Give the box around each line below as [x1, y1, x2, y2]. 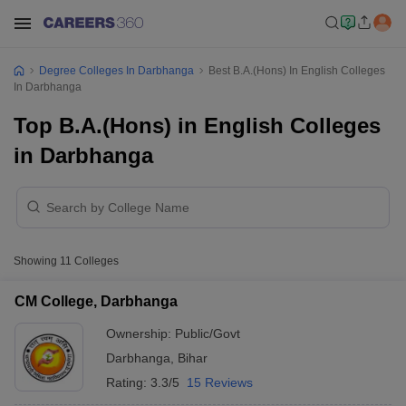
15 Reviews [187, 375, 253, 390]
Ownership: [106, 326, 175, 341]
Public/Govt [175, 326, 240, 341]
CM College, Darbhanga [14, 294, 178, 309]
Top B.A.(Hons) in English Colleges [14, 113, 381, 138]
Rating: [106, 375, 150, 390]
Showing [14, 255, 60, 267]
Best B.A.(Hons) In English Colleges [208, 64, 385, 77]
